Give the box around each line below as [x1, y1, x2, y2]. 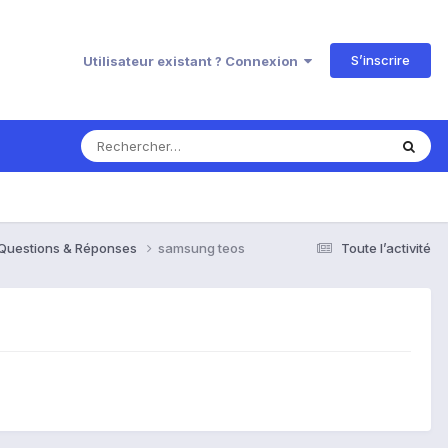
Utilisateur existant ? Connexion [83, 52, 304, 69]
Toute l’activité [341, 239, 431, 256]
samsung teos [158, 239, 245, 256]
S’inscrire [351, 51, 410, 68]
